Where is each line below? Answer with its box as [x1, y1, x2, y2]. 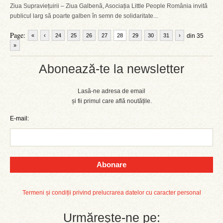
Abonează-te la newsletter [39, 62, 184, 76]
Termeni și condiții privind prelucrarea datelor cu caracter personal [22, 189, 201, 196]
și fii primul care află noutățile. [71, 98, 152, 105]
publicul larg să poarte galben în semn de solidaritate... [10, 12, 158, 19]
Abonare [97, 160, 126, 169]
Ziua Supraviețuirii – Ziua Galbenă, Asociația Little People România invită [10, 2, 208, 9]
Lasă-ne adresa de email [78, 88, 145, 95]
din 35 [187, 32, 204, 39]
